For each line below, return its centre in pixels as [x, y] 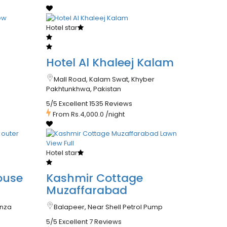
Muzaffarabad [86, 191]
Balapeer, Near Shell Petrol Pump [108, 207]
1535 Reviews [110, 104]
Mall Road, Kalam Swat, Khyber [104, 80]
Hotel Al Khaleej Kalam [110, 63]
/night [115, 115]
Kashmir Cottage [94, 178]
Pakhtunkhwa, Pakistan [83, 89]
